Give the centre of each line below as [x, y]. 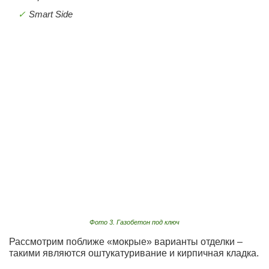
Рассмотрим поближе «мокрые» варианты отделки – [126, 241]
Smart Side [51, 14]
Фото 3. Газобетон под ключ [134, 222]
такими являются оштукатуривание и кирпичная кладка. [134, 253]
